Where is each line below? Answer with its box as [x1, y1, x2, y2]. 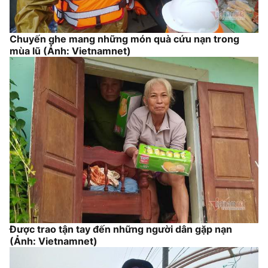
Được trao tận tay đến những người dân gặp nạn [10, 223, 232, 235]
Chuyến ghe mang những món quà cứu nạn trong [10, 33, 239, 45]
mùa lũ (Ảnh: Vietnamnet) [10, 45, 133, 57]
